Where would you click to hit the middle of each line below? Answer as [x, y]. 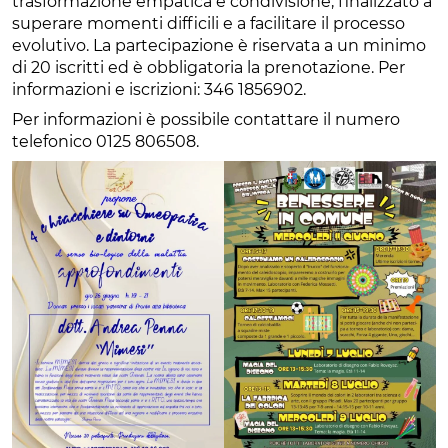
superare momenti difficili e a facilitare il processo [208, 23]
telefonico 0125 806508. [105, 141]
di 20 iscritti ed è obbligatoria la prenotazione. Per [208, 67]
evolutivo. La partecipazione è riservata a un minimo [219, 45]
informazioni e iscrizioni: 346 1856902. [159, 89]
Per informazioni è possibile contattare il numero [206, 119]
